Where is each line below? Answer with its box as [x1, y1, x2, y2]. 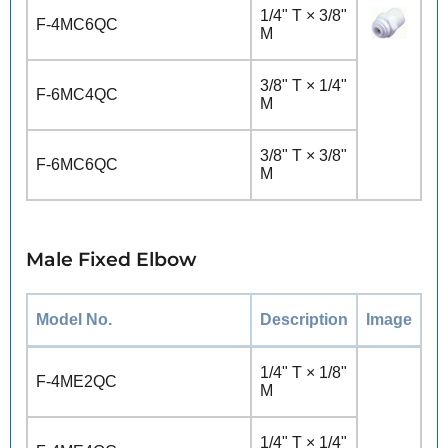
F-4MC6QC [36, 16, 118, 34]
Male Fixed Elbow [26, 247, 196, 272]
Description [260, 310, 348, 328]
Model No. [36, 310, 112, 328]
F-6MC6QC [36, 156, 118, 174]
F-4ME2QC [36, 372, 117, 390]
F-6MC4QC [36, 86, 118, 104]
